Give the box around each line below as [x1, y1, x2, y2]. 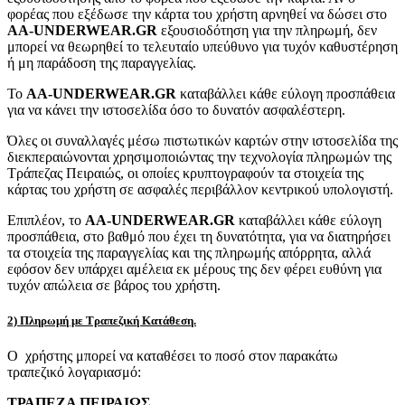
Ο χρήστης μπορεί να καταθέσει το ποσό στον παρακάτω [7, 347, 338, 363]
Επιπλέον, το [7, 212, 85, 228]
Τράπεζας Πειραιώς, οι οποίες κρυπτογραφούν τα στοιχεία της [7, 165, 363, 181]
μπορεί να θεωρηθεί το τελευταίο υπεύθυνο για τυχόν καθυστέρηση [7, 38, 398, 54]
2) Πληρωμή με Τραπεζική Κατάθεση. [7, 313, 196, 327]
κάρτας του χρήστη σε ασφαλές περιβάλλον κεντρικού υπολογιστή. [7, 181, 393, 197]
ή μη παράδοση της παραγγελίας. [7, 54, 196, 71]
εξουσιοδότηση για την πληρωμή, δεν [157, 22, 377, 38]
